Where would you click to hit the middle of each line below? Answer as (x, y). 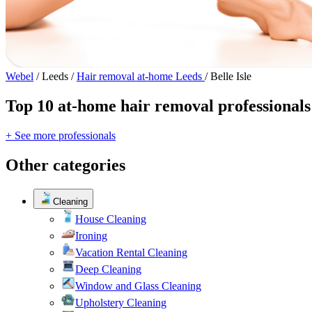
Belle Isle (231, 76)
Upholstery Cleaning (121, 302)
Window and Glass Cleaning (138, 286)
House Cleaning (111, 219)
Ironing (91, 235)
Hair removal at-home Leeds (141, 76)
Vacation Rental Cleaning (131, 252)
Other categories (65, 165)
